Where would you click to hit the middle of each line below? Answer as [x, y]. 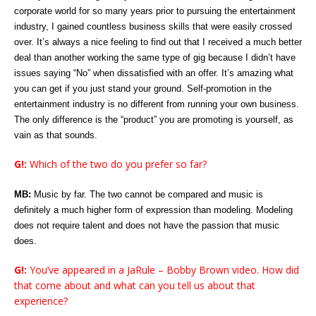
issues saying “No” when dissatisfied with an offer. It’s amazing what [154, 73]
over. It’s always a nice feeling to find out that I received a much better [158, 42]
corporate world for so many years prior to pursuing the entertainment [155, 11]
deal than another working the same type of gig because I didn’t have [155, 58]
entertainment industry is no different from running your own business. [157, 104]
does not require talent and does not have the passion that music [147, 226]
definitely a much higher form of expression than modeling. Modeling [153, 210]
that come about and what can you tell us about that [135, 286]
